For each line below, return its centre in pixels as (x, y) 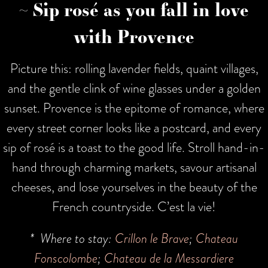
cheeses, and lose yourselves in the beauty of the (134, 187)
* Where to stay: (72, 238)
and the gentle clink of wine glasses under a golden (134, 88)
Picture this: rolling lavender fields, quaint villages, (134, 68)
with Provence (134, 36)
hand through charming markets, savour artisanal (134, 167)
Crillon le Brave (152, 238)
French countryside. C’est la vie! (134, 206)
